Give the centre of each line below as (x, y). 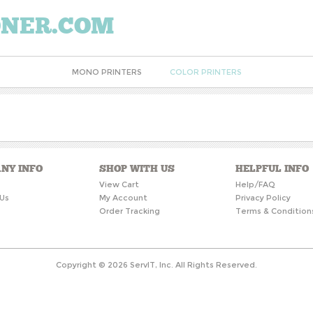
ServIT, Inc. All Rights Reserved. (192, 264)
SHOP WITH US (137, 169)
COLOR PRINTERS (205, 72)
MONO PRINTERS (107, 72)
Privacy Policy (263, 198)
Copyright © (82, 264)
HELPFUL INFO (272, 169)
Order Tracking (129, 211)
